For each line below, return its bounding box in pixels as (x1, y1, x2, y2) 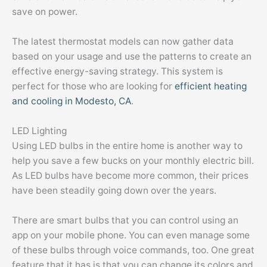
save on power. (12, 6, 77, 18)
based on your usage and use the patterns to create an (12, 51, 252, 63)
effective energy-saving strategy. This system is (12, 66, 223, 77)
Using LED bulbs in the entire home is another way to (12, 140, 243, 152)
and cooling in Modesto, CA (12, 95, 131, 107)
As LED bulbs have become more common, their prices (12, 170, 249, 182)
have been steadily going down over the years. (12, 185, 216, 197)
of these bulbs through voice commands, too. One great (12, 244, 254, 256)
